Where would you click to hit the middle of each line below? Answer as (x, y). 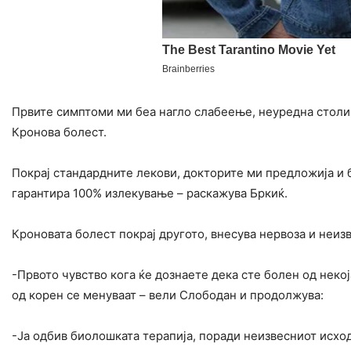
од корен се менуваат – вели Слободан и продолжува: (168, 295)
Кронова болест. (59, 132)
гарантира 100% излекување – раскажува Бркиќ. (150, 193)
